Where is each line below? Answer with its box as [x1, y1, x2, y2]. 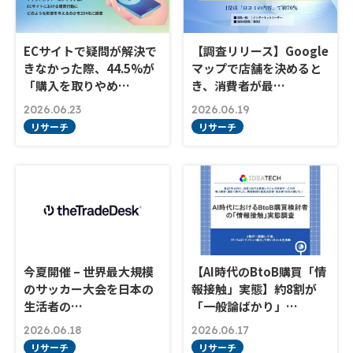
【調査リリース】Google [191, 43, 329, 60]
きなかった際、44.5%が [24, 60, 154, 77]
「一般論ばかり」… [191, 298, 299, 315]
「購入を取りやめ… [24, 77, 130, 95]
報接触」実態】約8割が [191, 281, 318, 298]
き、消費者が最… [191, 77, 286, 95]
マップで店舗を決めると [191, 60, 322, 77]
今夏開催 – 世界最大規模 [24, 263, 154, 281]
